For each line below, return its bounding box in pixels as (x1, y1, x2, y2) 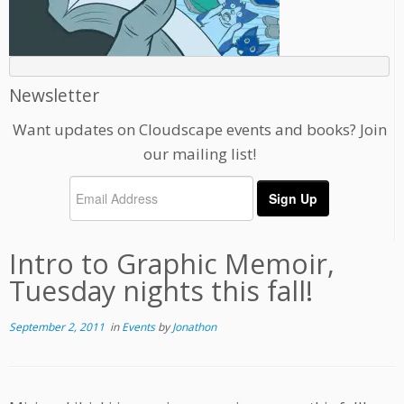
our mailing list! (142, 143, 256, 165)
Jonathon (172, 319, 216, 335)
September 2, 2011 (9, 319, 105, 335)
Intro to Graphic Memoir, (9, 245, 335, 283)
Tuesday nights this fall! (9, 272, 313, 310)
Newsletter (9, 83, 99, 108)
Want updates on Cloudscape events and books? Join (12, 119, 387, 141)
